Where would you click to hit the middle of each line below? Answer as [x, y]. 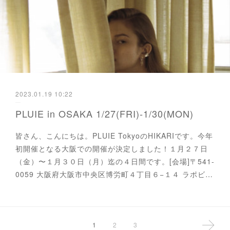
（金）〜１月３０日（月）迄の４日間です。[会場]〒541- [115, 161]
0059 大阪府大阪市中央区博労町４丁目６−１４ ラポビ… [114, 174]
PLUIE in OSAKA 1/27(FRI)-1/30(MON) [104, 113]
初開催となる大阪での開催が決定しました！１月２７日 [112, 148]
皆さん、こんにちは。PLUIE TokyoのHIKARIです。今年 [114, 135]
